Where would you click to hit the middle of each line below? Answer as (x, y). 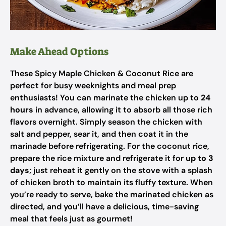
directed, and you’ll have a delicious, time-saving (104, 207)
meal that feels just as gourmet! (71, 219)
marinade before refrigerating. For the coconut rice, (110, 146)
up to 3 (200, 158)
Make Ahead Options (59, 51)
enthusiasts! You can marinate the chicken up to (105, 98)
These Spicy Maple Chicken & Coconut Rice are (102, 73)
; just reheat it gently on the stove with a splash (121, 170)
